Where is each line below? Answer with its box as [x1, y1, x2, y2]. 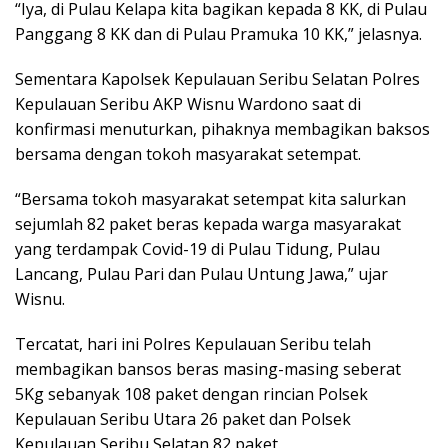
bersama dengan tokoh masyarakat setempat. [15, 143, 361, 166]
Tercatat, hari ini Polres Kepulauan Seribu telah [15, 333, 371, 356]
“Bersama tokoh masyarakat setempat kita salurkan [15, 188, 406, 211]
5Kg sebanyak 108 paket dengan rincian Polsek [15, 383, 368, 406]
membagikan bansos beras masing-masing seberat [15, 358, 401, 381]
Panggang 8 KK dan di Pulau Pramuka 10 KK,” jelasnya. [15, 23, 422, 46]
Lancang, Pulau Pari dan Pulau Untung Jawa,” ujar [15, 263, 388, 286]
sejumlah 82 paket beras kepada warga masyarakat [15, 213, 401, 236]
